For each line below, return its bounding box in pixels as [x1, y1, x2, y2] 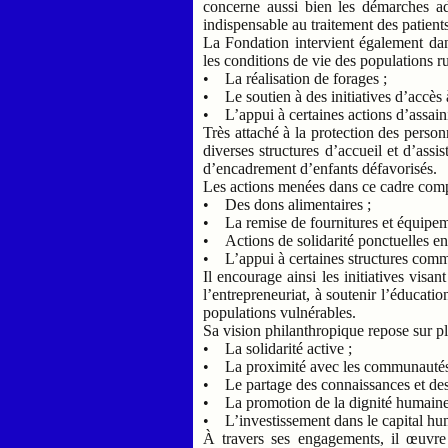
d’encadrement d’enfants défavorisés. [203, 159, 438, 177]
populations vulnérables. [203, 303, 357, 321]
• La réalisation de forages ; [203, 69, 392, 87]
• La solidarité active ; [203, 339, 357, 357]
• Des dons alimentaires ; [203, 195, 376, 213]
